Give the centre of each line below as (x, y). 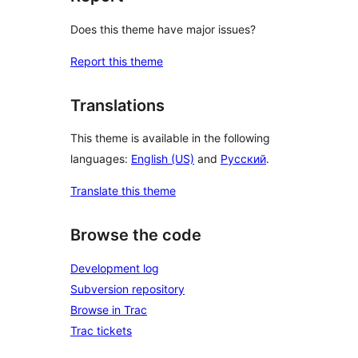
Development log (115, 268)
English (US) (163, 159)
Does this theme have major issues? (163, 29)
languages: (101, 159)
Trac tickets (101, 330)
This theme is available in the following (170, 138)
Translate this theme (123, 191)
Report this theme (117, 61)
